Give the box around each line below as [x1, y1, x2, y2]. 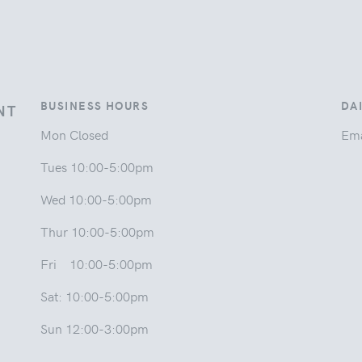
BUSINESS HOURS [40, 96, 149, 113]
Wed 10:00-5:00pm [40, 189, 152, 208]
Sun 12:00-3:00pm [40, 318, 149, 337]
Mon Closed [40, 124, 108, 143]
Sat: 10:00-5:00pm [40, 286, 149, 305]
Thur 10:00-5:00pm [40, 221, 154, 240]
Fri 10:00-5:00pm [40, 254, 153, 272]
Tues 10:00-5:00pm [40, 157, 154, 175]
